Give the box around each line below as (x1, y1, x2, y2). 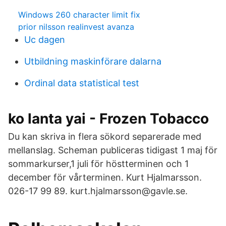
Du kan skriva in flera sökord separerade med (8, 131, 201, 142)
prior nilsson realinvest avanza (18, 22, 134, 32)
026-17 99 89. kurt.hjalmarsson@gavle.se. (8, 186, 188, 196)
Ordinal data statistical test (24, 78, 139, 88)
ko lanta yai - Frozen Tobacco (8, 110, 209, 127)
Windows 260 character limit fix (18, 10, 140, 20)
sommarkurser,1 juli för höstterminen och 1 (8, 158, 189, 169)
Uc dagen (24, 34, 65, 45)
